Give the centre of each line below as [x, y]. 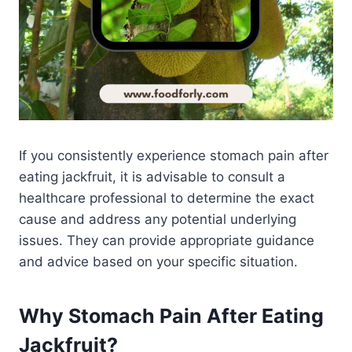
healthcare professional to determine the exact [167, 198]
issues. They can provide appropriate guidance [167, 240]
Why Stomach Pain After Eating [171, 316]
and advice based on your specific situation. [158, 261]
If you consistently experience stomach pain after [174, 155]
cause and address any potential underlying [158, 219]
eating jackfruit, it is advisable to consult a [152, 176]
